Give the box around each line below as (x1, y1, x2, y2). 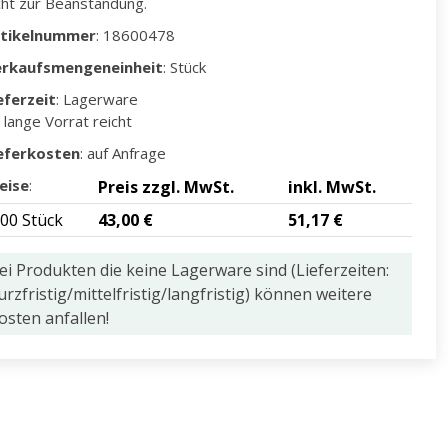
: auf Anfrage (80, 143, 166, 163)
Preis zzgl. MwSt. (98, 176, 234, 198)
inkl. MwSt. (288, 176, 376, 198)
